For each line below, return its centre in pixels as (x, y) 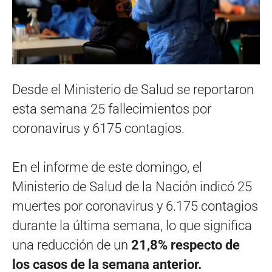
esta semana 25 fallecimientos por (112, 109)
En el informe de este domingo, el (107, 167)
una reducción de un (72, 245)
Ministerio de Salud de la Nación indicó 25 (132, 186)
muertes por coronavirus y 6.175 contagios (135, 206)
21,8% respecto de (185, 245)
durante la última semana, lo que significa (132, 225)
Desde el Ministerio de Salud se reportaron (133, 89)
